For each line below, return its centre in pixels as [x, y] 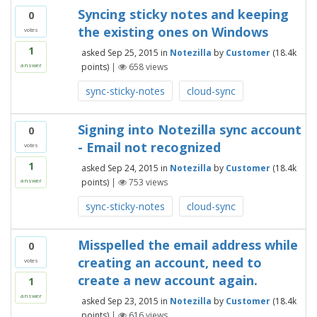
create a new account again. [167, 280]
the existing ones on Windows [173, 32]
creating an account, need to [169, 263]
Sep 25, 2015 [133, 52]
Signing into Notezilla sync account [189, 129]
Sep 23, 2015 [133, 301]
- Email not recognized [149, 147]
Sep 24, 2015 [133, 168]
